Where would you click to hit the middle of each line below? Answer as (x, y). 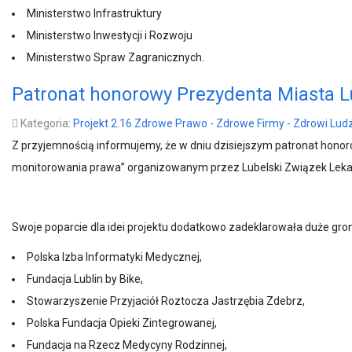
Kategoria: (46, 123)
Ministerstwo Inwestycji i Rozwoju (110, 35)
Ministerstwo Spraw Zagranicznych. (115, 57)
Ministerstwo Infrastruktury (94, 13)
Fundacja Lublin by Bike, (85, 279)
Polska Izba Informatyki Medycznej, (114, 257)
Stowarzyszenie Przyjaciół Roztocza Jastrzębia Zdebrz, (166, 301)
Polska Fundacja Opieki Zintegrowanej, (122, 323)
